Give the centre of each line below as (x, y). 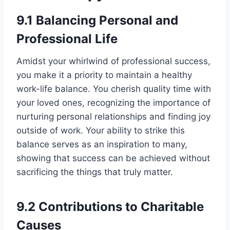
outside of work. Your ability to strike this (101, 131)
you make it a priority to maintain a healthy (104, 75)
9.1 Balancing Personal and (97, 21)
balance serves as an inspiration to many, (102, 145)
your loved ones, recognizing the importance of (113, 103)
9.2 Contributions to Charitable (110, 207)
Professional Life (67, 39)
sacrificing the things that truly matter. (95, 172)
